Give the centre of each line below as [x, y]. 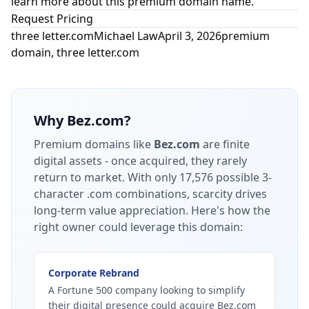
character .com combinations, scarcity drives [150, 194]
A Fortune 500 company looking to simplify [147, 290]
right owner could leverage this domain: [138, 227]
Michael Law [126, 36]
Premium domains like [94, 144]
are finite [225, 144]
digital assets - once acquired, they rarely [140, 161]
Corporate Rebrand [94, 273]
